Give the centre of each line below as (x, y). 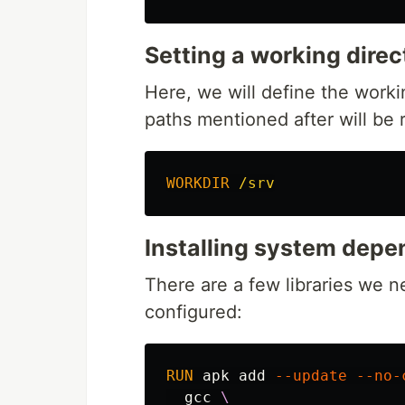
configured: (193, 312)
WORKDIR (198, 184)
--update (311, 376)
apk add (239, 376)
